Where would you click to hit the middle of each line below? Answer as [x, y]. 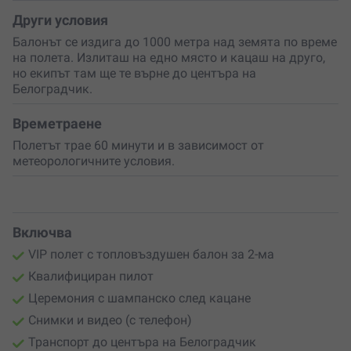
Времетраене [57, 123]
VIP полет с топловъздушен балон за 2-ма [151, 254]
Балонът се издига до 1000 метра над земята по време [175, 42]
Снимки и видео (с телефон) [110, 320]
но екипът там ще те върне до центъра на [134, 73]
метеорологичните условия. [94, 161]
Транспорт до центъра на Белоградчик [142, 342]
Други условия [60, 20]
